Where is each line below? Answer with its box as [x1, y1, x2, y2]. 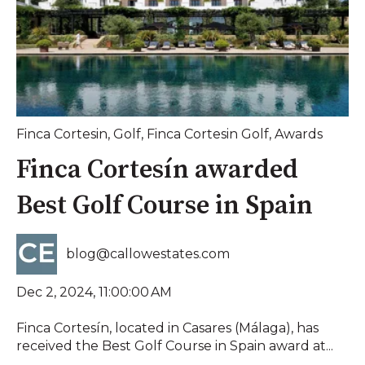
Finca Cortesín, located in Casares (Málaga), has [16, 320, 319, 336]
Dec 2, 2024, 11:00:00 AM [16, 284, 172, 300]
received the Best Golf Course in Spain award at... [16, 338, 333, 354]
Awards [275, 126, 323, 143]
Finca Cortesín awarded [16, 154, 298, 187]
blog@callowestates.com [66, 245, 231, 262]
